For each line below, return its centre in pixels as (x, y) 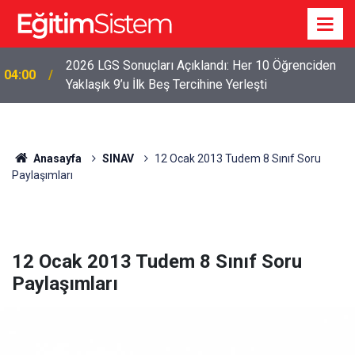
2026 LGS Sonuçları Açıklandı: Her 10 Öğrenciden (201, 65)
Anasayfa (56, 158)
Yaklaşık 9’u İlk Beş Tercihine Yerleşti (166, 84)
